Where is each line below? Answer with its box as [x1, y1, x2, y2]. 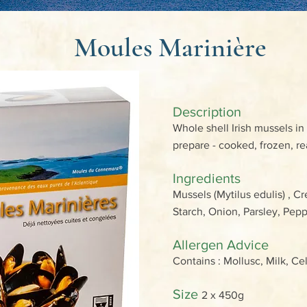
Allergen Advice [173, 237, 269, 252]
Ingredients [173, 171, 244, 186]
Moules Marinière [73, 31, 267, 64]
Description [173, 104, 245, 119]
